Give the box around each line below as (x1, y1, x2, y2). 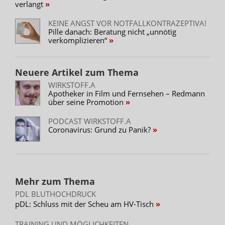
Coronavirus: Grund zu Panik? (48, 124, 153, 135)
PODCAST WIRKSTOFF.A (48, 116, 131, 126)
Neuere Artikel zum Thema (15, 66, 139, 78)
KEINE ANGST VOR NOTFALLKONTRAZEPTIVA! (48, 18, 206, 28)
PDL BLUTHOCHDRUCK (15, 188, 96, 199)
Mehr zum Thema (15, 175, 95, 187)
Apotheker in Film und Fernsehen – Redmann (48, 88, 205, 98)
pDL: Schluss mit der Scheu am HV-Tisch (15, 198, 156, 209)
